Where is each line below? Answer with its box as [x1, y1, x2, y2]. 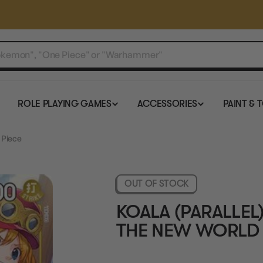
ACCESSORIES [137, 99, 198, 109]
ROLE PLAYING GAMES [18, 99, 112, 109]
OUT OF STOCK [124, 178, 190, 189]
